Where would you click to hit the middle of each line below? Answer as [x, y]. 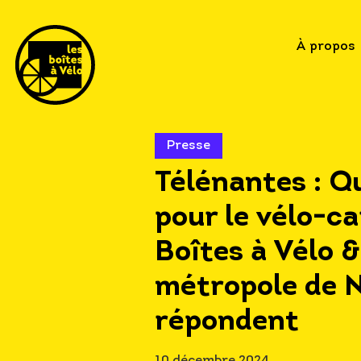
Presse [189, 146]
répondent [227, 322]
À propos [326, 47]
